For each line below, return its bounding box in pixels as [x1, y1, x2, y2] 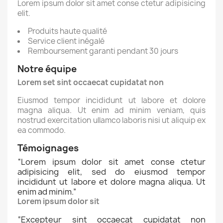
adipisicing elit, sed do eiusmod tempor [17, 166, 206, 177]
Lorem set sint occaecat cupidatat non [17, 77, 164, 88]
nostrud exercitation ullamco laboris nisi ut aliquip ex [17, 115, 206, 125]
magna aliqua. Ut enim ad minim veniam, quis [17, 105, 206, 115]
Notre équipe [17, 63, 77, 75]
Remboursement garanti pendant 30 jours [28, 46, 178, 56]
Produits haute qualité [28, 26, 107, 36]
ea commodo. [17, 125, 66, 135]
